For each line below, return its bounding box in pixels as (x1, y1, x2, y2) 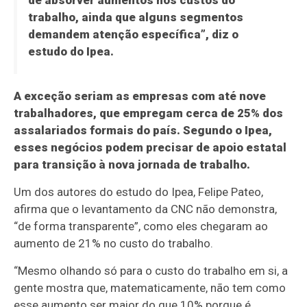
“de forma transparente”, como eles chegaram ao (14, 219, 269, 234)
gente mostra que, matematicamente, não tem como (14, 281, 286, 295)
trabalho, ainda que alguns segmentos (27, 10, 243, 25)
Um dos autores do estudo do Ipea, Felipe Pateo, (14, 185, 264, 199)
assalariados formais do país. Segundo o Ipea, (14, 123, 273, 138)
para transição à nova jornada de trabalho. (14, 158, 251, 172)
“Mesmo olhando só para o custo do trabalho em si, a (14, 264, 288, 278)
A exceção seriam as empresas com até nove (14, 89, 267, 103)
